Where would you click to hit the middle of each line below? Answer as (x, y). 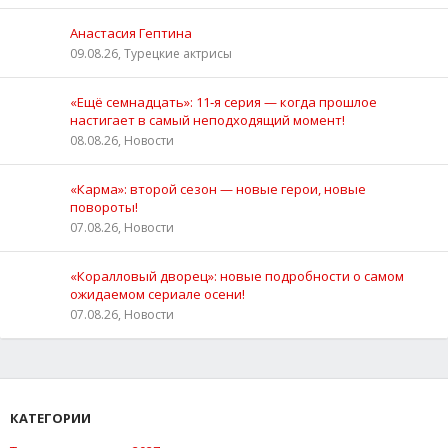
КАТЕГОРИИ (50, 418)
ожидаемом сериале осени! (157, 294)
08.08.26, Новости (122, 141)
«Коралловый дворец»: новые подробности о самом (237, 276)
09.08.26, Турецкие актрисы (151, 54)
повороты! (104, 207)
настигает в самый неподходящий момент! (207, 120)
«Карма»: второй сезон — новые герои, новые (218, 189)
